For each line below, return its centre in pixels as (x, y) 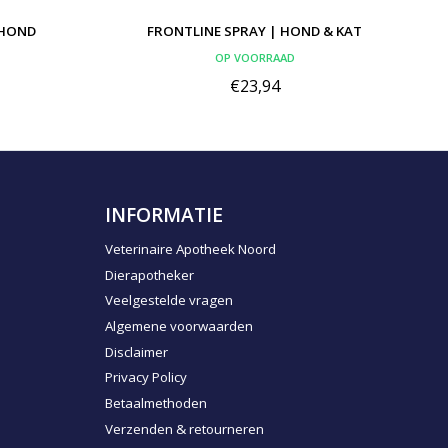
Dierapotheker (149, 274)
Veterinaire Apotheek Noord (190, 248)
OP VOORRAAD (254, 57)
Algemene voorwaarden (178, 325)
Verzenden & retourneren (184, 428)
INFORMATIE (163, 214)
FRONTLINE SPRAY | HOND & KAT (254, 30)
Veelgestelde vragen (168, 300)
